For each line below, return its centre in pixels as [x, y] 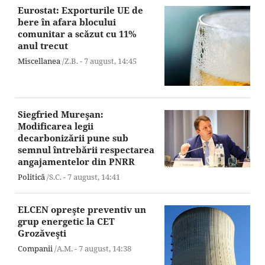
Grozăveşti [42, 233]
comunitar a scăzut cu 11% [77, 34]
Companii [35, 249]
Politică [31, 177]
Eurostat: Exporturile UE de [80, 10]
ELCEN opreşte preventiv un [82, 210]
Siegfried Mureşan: [61, 114]
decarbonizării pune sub [73, 138]
